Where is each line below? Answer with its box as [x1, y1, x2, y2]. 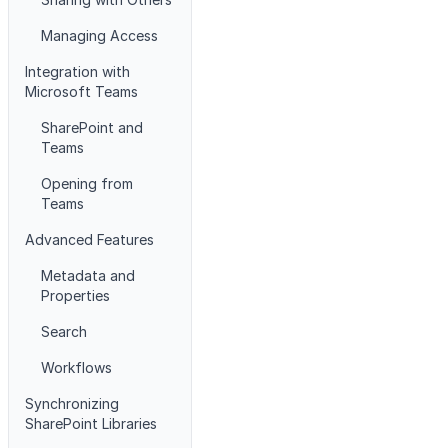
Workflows [41, 359, 112, 376]
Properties [41, 287, 110, 304]
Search [41, 323, 87, 340]
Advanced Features [25, 231, 154, 248]
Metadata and [41, 267, 135, 284]
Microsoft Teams [25, 83, 138, 100]
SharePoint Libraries [25, 415, 157, 432]
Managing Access [41, 27, 158, 44]
